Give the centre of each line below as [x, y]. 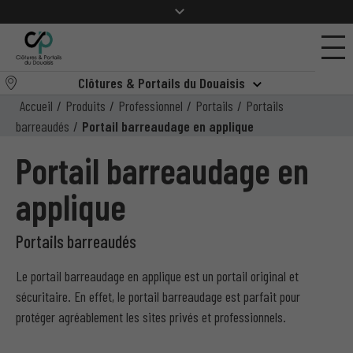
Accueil [36, 106]
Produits [85, 106]
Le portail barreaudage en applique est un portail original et [157, 276]
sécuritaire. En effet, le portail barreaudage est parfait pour [158, 297]
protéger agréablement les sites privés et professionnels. [151, 317]
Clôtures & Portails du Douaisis [161, 83]
